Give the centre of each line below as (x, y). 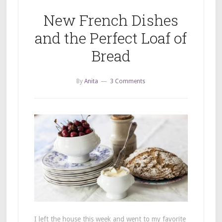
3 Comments (128, 82)
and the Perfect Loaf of (111, 38)
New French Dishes (111, 20)
